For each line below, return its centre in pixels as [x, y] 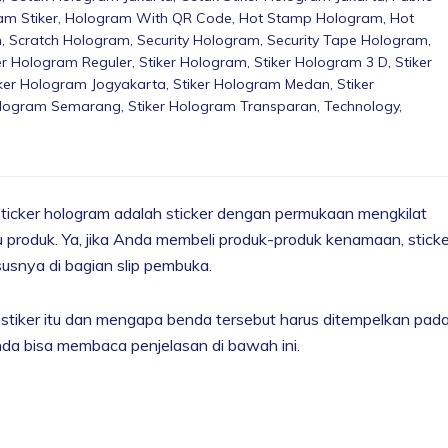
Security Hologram [198, 39]
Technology [361, 105]
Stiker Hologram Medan [251, 83]
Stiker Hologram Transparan [222, 105]
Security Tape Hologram [347, 39]
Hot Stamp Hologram [311, 17]
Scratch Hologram [69, 39]
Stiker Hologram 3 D [321, 61]
